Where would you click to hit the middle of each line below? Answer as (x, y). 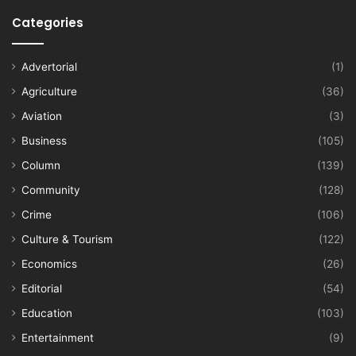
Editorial (42, 288)
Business (44, 140)
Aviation (42, 116)
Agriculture (49, 91)
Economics (49, 263)
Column (41, 165)
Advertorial (49, 66)
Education (47, 313)
